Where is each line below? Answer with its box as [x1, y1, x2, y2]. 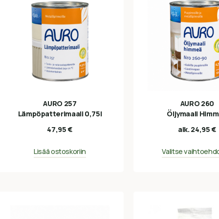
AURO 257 [43, 99, 77, 109]
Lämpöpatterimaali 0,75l [18, 109, 102, 119]
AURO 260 [180, 99, 214, 109]
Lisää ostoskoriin [34, 146, 86, 156]
